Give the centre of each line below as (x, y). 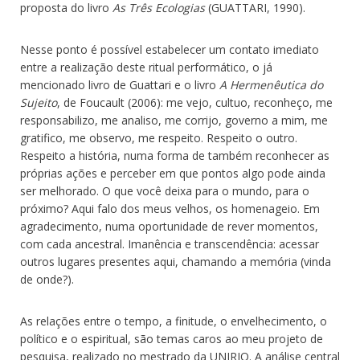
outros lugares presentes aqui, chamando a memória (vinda (176, 262)
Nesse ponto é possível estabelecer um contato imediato (170, 50)
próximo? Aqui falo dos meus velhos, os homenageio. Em (170, 209)
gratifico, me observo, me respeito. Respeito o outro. (159, 138)
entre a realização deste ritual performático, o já (146, 67)
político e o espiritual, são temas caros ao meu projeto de (172, 339)
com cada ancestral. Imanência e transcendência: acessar (170, 244)
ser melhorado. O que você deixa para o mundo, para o (165, 191)
